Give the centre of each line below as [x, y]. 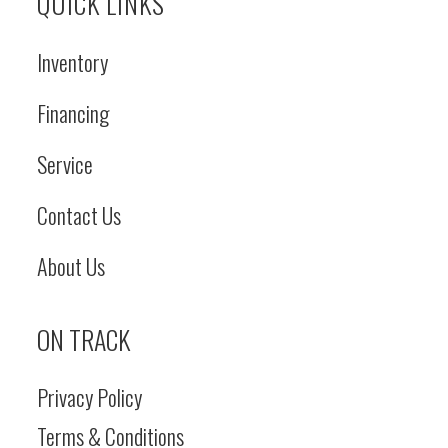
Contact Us [79, 215]
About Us [71, 266]
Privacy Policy [90, 397]
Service [65, 164]
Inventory [73, 62]
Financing [73, 113]
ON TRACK [84, 340]
